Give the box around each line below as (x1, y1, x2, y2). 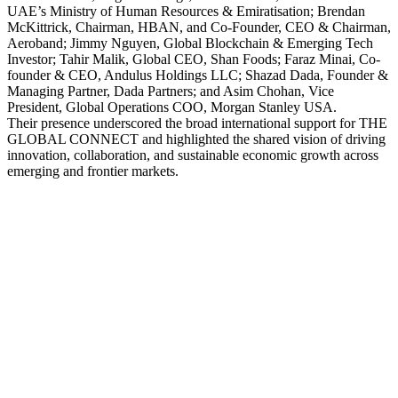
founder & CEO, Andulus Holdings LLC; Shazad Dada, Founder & (7, 68, 388, 83)
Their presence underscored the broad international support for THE (7, 115, 387, 131)
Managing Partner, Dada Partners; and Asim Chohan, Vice (7, 84, 334, 99)
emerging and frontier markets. (7, 163, 179, 179)
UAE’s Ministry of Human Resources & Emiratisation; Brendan (7, 4, 365, 19)
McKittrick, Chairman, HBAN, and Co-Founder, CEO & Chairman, (7, 20, 391, 35)
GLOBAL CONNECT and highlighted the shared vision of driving (7, 131, 386, 147)
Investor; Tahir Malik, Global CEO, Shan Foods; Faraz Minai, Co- (7, 52, 380, 67)
